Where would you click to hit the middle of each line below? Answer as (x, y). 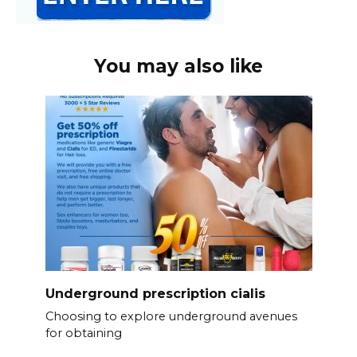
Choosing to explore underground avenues (171, 316)
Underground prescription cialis (155, 293)
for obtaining (83, 333)
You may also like (178, 67)
